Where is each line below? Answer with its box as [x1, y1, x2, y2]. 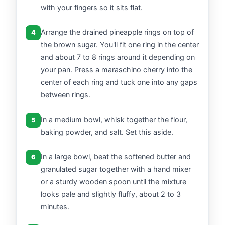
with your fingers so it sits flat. [41, 3, 143, 12]
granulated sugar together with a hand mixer [41, 164, 191, 173]
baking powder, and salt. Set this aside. [41, 127, 173, 136]
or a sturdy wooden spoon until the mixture [41, 177, 186, 186]
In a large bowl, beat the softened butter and [41, 152, 191, 161]
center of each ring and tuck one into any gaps [41, 77, 197, 86]
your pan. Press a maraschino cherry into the [41, 65, 192, 74]
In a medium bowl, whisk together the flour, [41, 115, 187, 124]
